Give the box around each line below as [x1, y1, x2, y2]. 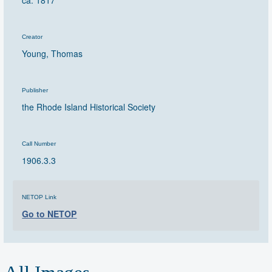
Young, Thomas [22, 47, 83, 60]
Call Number [22, 140, 56, 148]
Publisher [22, 87, 49, 94]
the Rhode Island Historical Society [22, 101, 156, 114]
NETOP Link [22, 194, 57, 201]
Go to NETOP [22, 208, 77, 220]
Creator [22, 33, 43, 41]
